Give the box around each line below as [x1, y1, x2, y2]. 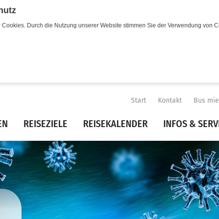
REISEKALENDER [83, 118, 148, 130]
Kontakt [157, 96, 182, 105]
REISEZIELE [23, 118, 67, 130]
